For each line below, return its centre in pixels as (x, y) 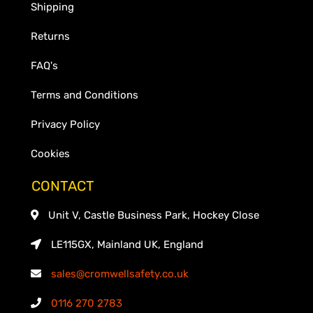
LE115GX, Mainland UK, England (127, 244)
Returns (50, 36)
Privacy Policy (65, 124)
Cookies (50, 153)
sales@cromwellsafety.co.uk (120, 274)
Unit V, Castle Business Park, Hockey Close (154, 215)
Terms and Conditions (85, 95)
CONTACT (63, 185)
